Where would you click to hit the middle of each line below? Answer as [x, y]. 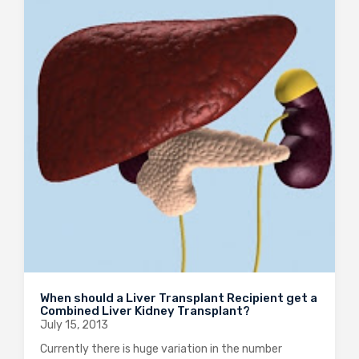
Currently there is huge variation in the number [161, 349]
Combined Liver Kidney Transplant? [145, 311]
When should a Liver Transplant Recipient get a [179, 298]
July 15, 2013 [74, 325]
